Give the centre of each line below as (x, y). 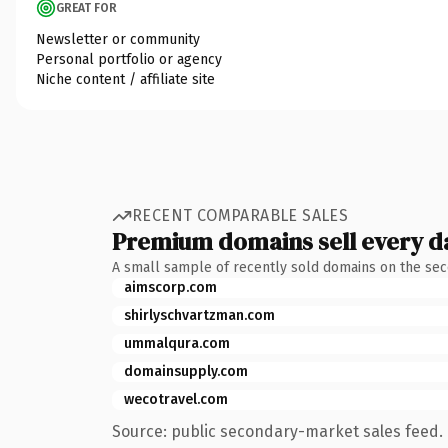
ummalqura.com (177, 343)
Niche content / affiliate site (125, 79)
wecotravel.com (176, 399)
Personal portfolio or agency (129, 59)
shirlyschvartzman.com (199, 315)
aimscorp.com (170, 287)
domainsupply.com (186, 371)
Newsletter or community (118, 39)
